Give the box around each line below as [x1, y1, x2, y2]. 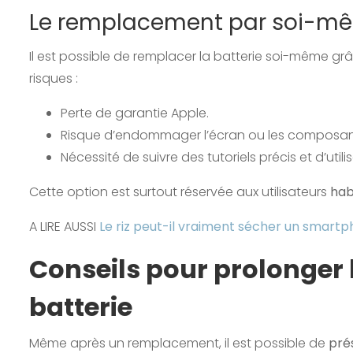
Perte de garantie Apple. [61, 103, 209, 122]
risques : [29, 69, 78, 87]
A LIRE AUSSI [29, 217, 99, 236]
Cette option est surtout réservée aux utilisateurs [29, 182, 330, 201]
